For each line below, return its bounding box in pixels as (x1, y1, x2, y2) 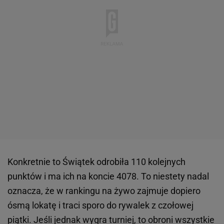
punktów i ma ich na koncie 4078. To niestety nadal (7, 170, 209, 181)
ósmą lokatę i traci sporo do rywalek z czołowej (7, 199, 193, 210)
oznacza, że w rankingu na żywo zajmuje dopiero (7, 185, 200, 196)
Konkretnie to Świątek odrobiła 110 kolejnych (7, 156, 185, 167)
